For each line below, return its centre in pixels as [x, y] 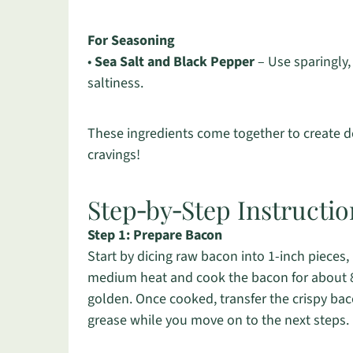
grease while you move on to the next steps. [218, 320]
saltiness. [115, 83]
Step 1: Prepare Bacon [155, 235]
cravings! [114, 155]
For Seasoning [131, 41]
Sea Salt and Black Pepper [175, 62]
